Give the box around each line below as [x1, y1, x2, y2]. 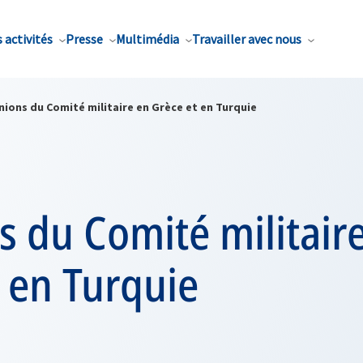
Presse [66, 31, 103, 47]
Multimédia [116, 31, 179, 47]
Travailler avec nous [192, 31, 301, 47]
